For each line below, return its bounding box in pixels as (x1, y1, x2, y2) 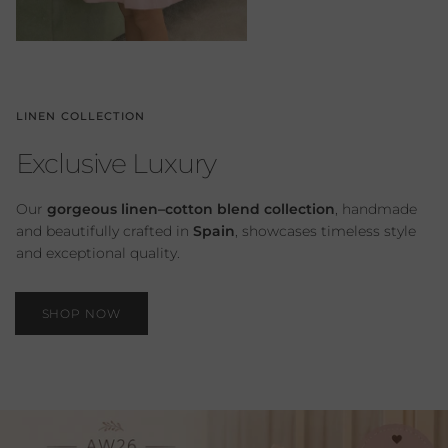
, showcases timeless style (235, 221, 416, 240)
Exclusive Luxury (16, 147, 216, 181)
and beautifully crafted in (16, 221, 193, 240)
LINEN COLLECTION (16, 109, 145, 124)
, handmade (335, 199, 417, 218)
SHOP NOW (41, 305, 122, 321)
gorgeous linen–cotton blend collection (47, 199, 335, 218)
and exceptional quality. (16, 243, 180, 262)
